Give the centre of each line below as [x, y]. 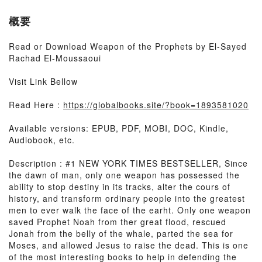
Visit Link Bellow [43, 81]
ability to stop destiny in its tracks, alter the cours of [120, 187]
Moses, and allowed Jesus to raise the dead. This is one [129, 245]
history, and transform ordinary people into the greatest [127, 198]
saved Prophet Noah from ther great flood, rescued [118, 222]
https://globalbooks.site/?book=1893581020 [156, 105]
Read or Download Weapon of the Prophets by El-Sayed [128, 46]
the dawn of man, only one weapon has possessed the [124, 175]
